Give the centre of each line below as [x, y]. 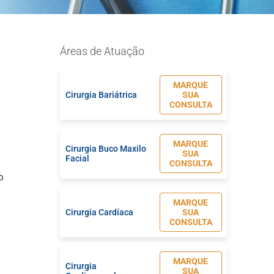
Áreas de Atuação [102, 51]
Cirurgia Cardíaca [100, 212]
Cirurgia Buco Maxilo [106, 149]
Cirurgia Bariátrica [102, 95]
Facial [78, 158]
